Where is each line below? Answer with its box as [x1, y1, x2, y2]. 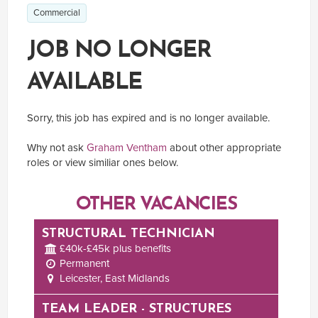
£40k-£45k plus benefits [59, 242, 171, 256]
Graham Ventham [87, 141, 167, 154]
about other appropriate [167, 141, 281, 154]
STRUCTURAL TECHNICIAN [41, 227, 215, 241]
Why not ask [27, 141, 87, 154]
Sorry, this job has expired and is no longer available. [27, 111, 270, 124]
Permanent [59, 257, 109, 270]
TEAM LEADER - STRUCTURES [41, 302, 231, 317]
